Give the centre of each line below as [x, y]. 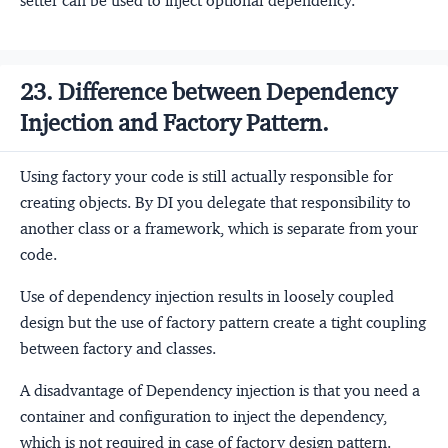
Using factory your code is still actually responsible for [206, 176]
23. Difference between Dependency [208, 91]
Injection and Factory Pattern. [174, 122]
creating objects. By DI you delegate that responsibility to [215, 202]
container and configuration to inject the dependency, [203, 416]
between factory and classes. [118, 348]
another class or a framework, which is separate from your [219, 228]
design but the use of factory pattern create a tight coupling [223, 322]
